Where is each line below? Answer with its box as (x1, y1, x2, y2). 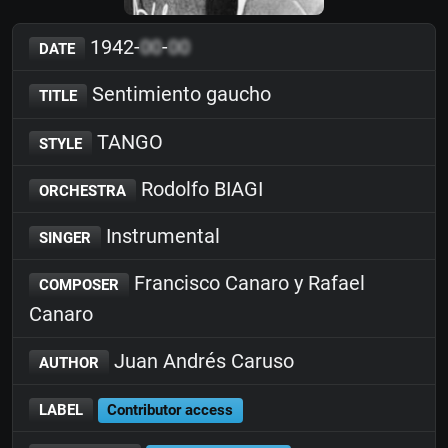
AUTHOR (38, 353, 99, 372)
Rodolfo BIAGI (135, 176, 263, 201)
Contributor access (107, 400, 234, 419)
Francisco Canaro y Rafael (128, 271, 365, 296)
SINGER (38, 229, 91, 247)
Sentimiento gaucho (86, 82, 271, 107)
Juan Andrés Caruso (108, 348, 294, 373)
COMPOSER (38, 276, 119, 295)
